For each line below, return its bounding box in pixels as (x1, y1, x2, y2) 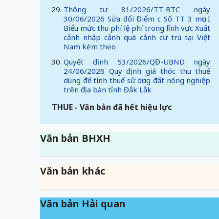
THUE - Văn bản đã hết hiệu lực (52, 102, 172, 112)
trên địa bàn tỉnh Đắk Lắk (64, 85, 152, 94)
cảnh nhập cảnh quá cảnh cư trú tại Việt (64, 32, 211, 42)
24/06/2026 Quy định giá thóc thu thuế (64, 66, 211, 76)
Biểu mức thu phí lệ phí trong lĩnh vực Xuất (64, 23, 211, 33)
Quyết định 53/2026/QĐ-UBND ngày (64, 57, 211, 66)
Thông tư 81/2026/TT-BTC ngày (64, 4, 211, 14)
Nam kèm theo (64, 42, 116, 51)
